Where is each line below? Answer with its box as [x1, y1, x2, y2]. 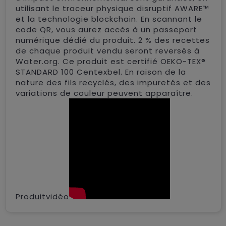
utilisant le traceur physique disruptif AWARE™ [15, 3, 209, 14]
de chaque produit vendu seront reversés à [15, 45, 200, 56]
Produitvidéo [15, 191, 69, 202]
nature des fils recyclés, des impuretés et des [15, 77, 211, 88]
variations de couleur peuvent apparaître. [15, 87, 193, 98]
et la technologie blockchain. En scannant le [15, 13, 202, 24]
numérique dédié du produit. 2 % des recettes [15, 34, 210, 45]
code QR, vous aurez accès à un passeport [15, 24, 197, 35]
